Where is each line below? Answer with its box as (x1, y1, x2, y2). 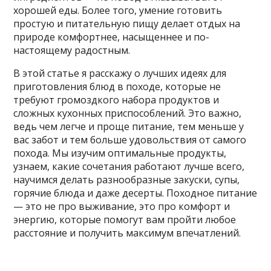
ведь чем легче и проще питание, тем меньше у (13, 120, 244, 134)
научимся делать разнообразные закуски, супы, (13, 173, 240, 187)
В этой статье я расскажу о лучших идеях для (13, 67, 227, 80)
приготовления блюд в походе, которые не (13, 80, 221, 94)
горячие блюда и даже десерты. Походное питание (13, 186, 258, 200)
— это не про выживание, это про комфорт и (13, 200, 230, 214)
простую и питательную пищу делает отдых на (13, 17, 241, 31)
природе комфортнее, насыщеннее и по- (13, 30, 210, 44)
